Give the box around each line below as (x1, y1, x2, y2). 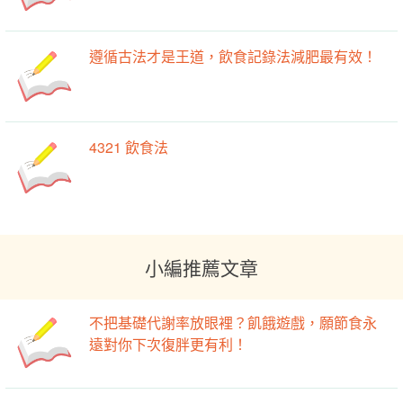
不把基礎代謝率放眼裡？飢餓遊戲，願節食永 (89, 311, 378, 333)
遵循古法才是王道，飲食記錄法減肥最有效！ (89, 46, 378, 67)
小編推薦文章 (145, 253, 258, 281)
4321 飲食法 (89, 137, 169, 158)
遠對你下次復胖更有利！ (89, 333, 248, 354)
